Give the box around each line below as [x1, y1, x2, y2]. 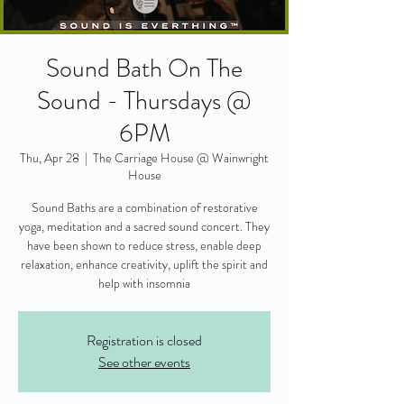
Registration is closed [87, 330, 202, 351]
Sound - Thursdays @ [37, 83, 252, 119]
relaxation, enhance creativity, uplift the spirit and [21, 255, 268, 273]
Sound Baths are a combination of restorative [31, 198, 258, 216]
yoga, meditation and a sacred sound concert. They [19, 217, 270, 235]
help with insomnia [98, 274, 190, 292]
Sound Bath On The [46, 50, 243, 87]
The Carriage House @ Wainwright [93, 149, 269, 167]
